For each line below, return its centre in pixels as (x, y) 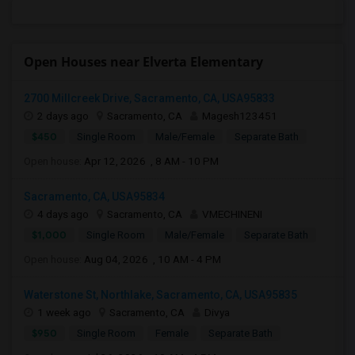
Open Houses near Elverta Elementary (143, 62)
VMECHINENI (232, 214)
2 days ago (63, 116)
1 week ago (64, 312)
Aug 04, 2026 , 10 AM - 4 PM (153, 259)
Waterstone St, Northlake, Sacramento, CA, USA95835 (160, 295)
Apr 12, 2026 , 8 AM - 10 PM (151, 161)
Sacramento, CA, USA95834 (94, 197)
